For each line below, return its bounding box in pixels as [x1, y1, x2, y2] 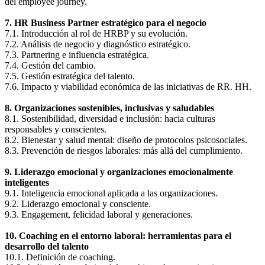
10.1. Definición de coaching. [5, 252, 115, 263]
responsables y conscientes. [5, 124, 106, 135]
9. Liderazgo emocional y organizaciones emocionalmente [5, 167, 233, 177]
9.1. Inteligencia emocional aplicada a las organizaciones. [5, 188, 218, 199]
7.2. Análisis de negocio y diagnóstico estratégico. [5, 39, 190, 50]
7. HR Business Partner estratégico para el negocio [5, 18, 206, 28]
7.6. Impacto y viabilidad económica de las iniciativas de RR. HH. [5, 82, 251, 92]
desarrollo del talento [5, 241, 89, 252]
